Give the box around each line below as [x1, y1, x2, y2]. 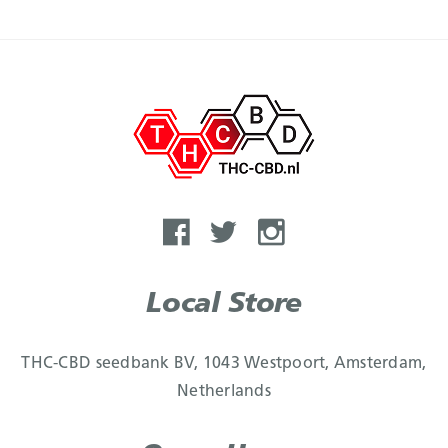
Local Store [146, 291, 302, 319]
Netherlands [177, 384, 271, 400]
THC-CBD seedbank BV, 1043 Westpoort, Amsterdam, [21, 356, 427, 372]
